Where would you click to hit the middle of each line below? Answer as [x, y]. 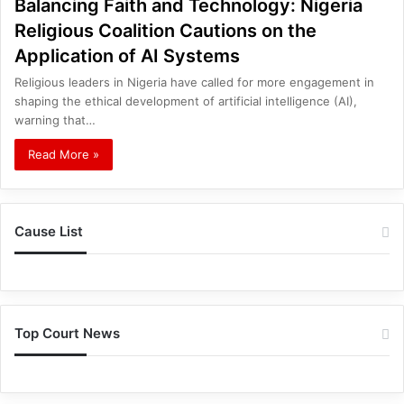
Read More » [64, 154]
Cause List [49, 231]
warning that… [55, 120]
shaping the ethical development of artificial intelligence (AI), [186, 101]
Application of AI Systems [127, 56]
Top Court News [67, 333]
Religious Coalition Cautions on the [165, 31]
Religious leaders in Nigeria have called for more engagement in [194, 82]
